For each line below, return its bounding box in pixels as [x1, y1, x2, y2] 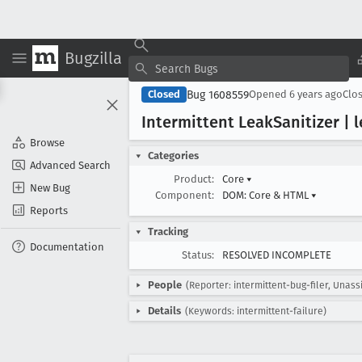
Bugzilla [65, 48, 122, 68]
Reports [30, 204, 68, 217]
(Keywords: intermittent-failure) [185, 305, 326, 317]
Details [148, 305, 181, 317]
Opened [249, 88, 289, 100]
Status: [182, 249, 214, 261]
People [148, 279, 182, 291]
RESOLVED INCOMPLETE [222, 249, 331, 261]
